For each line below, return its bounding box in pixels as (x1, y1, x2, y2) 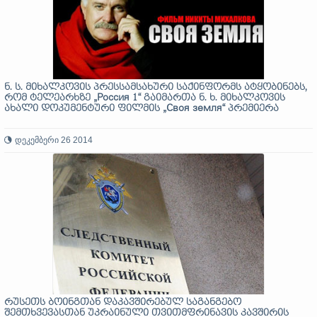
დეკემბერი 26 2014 (15, 135, 93, 145)
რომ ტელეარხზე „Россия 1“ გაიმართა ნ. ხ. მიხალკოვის (4, 93, 285, 103)
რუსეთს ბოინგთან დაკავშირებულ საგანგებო (4, 297, 241, 308)
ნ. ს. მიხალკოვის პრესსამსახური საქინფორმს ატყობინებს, (4, 82, 307, 93)
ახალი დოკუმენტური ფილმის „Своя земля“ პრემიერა (4, 103, 279, 114)
